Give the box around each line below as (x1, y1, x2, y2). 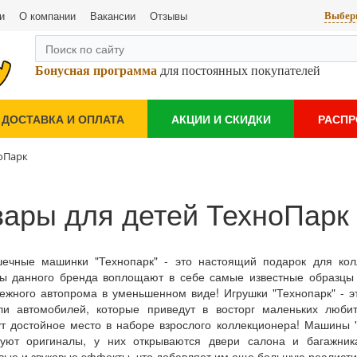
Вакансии (90, 8, 135, 23)
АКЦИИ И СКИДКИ (171, 110, 271, 127)
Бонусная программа (35, 64, 157, 77)
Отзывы (150, 8, 187, 23)
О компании (19, 8, 76, 23)
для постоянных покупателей (157, 64, 320, 77)
